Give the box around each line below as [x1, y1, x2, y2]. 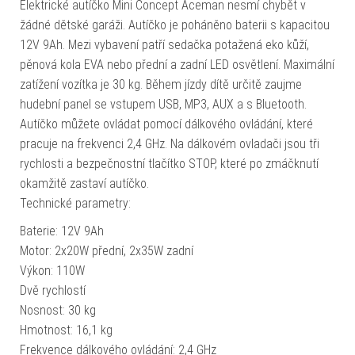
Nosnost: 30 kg [20, 302, 96, 318]
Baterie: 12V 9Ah [20, 223, 104, 239]
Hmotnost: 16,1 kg [20, 322, 113, 338]
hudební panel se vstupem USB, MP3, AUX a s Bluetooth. [20, 96, 307, 112]
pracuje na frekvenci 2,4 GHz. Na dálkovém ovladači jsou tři [20, 136, 319, 151]
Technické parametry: [20, 195, 131, 211]
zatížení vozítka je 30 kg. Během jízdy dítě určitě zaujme [20, 76, 302, 92]
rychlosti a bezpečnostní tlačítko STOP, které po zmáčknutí [20, 155, 319, 171]
